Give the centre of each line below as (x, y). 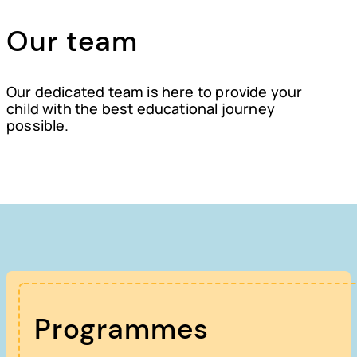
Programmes (122, 329)
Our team (72, 42)
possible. (38, 126)
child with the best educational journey (141, 109)
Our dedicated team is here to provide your (155, 92)
